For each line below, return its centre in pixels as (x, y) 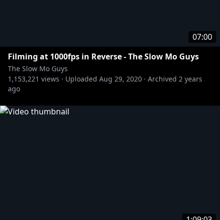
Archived (162, 79)
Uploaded (81, 79)
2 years (191, 79)
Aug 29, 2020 (121, 79)
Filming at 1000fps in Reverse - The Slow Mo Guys (103, 56)
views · (51, 79)
